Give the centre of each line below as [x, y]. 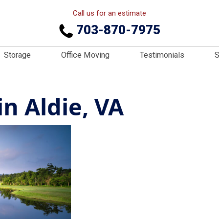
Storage [17, 55]
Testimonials [162, 55]
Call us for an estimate [109, 13]
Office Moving [85, 55]
